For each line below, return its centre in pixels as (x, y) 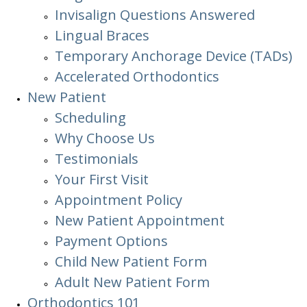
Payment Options (111, 241)
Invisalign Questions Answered (155, 15)
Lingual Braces (102, 35)
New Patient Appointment (140, 220)
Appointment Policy (119, 200)
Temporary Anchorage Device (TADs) (174, 56)
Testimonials (97, 159)
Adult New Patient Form (132, 282)
